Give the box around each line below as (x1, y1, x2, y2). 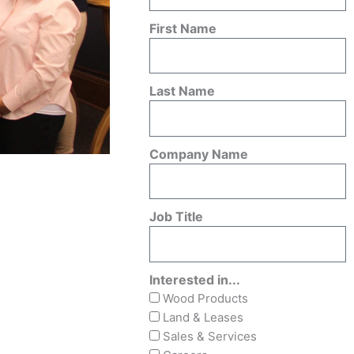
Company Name (149, 145, 249, 162)
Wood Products (163, 290, 249, 306)
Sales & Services (163, 328, 258, 344)
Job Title (149, 209, 204, 224)
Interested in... (149, 271, 241, 288)
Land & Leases (163, 309, 244, 325)
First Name (149, 20, 217, 36)
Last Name (149, 83, 216, 99)
